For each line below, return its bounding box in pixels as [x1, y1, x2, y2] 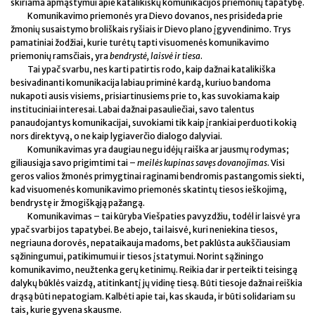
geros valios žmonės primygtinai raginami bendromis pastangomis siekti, [11, 170, 304, 181]
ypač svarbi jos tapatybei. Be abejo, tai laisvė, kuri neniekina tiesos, [11, 224, 278, 235]
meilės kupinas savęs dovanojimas [137, 157, 267, 168]
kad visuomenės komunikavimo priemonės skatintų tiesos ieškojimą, [11, 184, 287, 195]
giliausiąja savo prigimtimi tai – [11, 157, 137, 168]
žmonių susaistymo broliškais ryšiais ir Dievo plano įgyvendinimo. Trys [11, 23, 291, 34]
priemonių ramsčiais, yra [11, 50, 110, 61]
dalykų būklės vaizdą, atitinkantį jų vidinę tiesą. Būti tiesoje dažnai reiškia [11, 277, 302, 288]
